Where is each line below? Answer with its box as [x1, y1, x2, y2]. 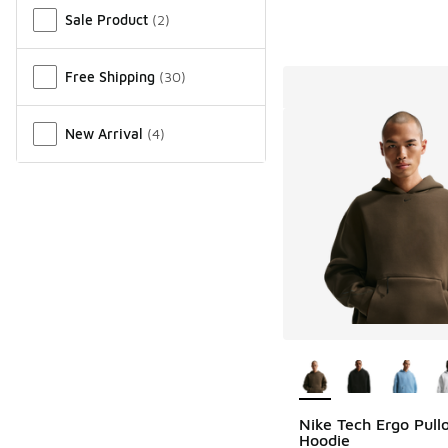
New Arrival [65, 124, 143, 142]
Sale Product [65, 10, 148, 28]
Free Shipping [65, 67, 155, 85]
